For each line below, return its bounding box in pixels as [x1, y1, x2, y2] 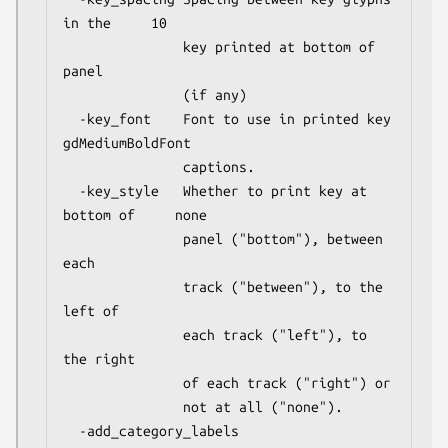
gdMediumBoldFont [63, 134, 191, 151]
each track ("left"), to [63, 326, 183, 343]
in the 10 [63, 14, 167, 31]
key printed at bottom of [63, 38, 183, 55]
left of [63, 302, 119, 319]
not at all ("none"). [63, 398, 183, 415]
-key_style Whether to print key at [63, 182, 79, 199]
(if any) [63, 86, 183, 103]
